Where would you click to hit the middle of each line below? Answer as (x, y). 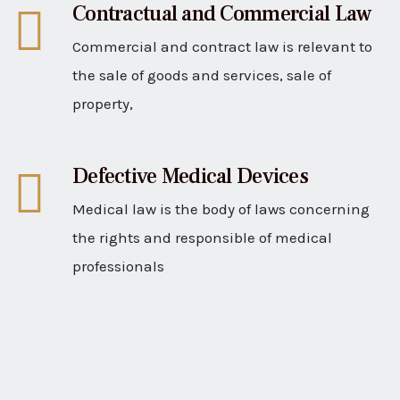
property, (103, 104)
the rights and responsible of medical (202, 237)
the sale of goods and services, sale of (202, 75)
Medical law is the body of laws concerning (221, 209)
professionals (118, 266)
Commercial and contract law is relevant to (222, 46)
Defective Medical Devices (190, 176)
